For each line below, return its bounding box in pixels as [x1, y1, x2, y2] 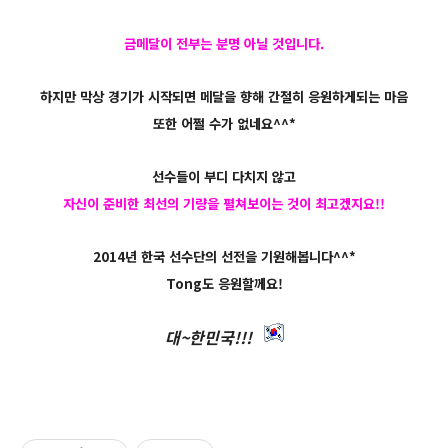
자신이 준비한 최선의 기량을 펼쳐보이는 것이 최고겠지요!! [63, 194, 385, 214]
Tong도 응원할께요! [165, 274, 283, 294]
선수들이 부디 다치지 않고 [152, 167, 296, 187]
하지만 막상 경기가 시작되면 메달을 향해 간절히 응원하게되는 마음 [40, 87, 408, 107]
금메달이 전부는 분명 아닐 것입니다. [124, 34, 324, 54]
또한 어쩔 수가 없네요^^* [152, 114, 296, 134]
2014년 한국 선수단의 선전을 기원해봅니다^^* [92, 247, 356, 267]
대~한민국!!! [164, 325, 264, 350]
